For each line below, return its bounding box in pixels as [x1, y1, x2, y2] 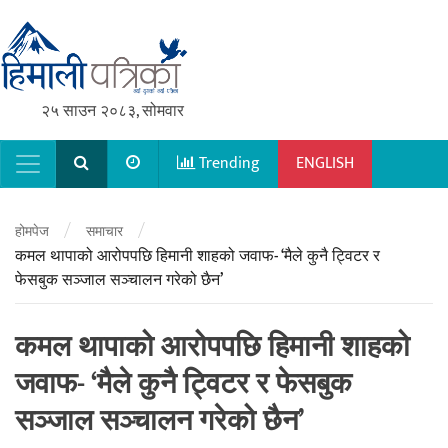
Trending [195, 150, 260, 178]
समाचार [86, 219, 123, 243]
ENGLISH [296, 150, 354, 178]
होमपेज [15, 219, 49, 243]
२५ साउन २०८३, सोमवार [41, 98, 184, 126]
